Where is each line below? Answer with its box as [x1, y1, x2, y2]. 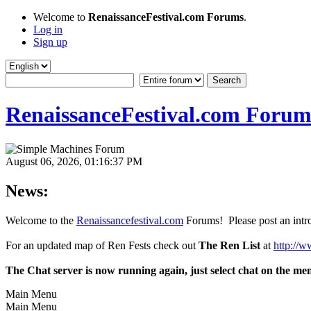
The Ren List [199, 239, 260, 251]
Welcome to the [6, 214, 76, 226]
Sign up [33, 36, 67, 48]
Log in [33, 24, 62, 35]
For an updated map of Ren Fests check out [6, 239, 199, 251]
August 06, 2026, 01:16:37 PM [6, 155, 142, 167]
